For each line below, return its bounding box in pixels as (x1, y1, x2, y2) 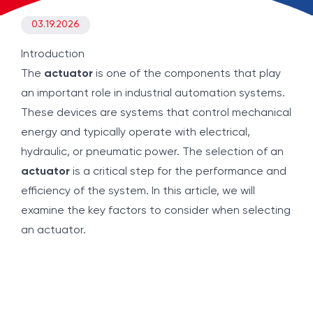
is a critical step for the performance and (70, 166, 286, 177)
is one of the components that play (93, 68, 281, 80)
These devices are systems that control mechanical (21, 108, 291, 119)
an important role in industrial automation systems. (21, 88, 285, 99)
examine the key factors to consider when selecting (21, 205, 291, 217)
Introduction (21, 49, 85, 60)
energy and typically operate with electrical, (21, 127, 250, 138)
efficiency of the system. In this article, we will (21, 186, 255, 197)
